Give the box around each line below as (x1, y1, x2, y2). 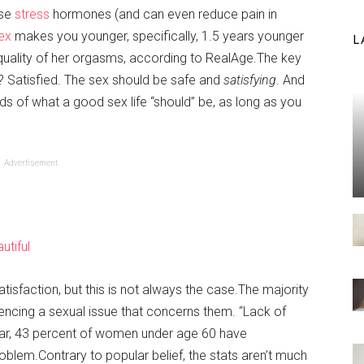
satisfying (223, 72, 276, 88)
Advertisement (4, 158, 58, 167)
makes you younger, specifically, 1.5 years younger (11, 28, 304, 44)
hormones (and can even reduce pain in (50, 6, 277, 22)
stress (15, 6, 50, 22)
